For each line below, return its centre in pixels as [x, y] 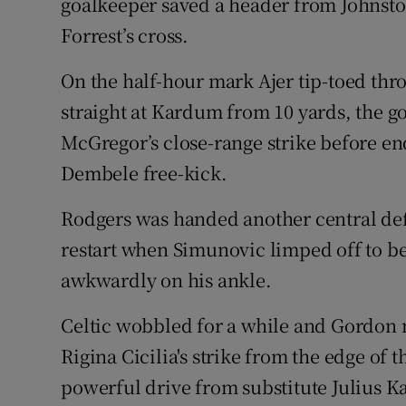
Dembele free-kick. [144, 173]
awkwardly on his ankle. [166, 280]
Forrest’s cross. [125, 35]
